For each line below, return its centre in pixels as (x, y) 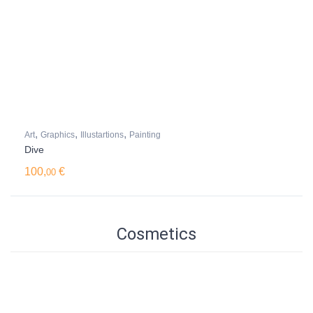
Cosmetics (156, 234)
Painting (145, 135)
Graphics (58, 135)
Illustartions (102, 135)
